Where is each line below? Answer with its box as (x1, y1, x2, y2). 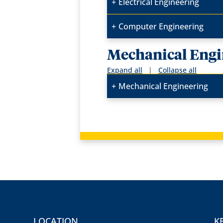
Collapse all (158, 65, 197, 75)
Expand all (107, 65, 143, 75)
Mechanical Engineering (118, 81, 209, 92)
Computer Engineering (118, 21, 204, 32)
